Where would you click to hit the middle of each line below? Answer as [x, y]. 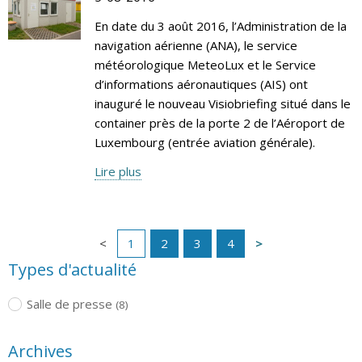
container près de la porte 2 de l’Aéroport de [219, 122]
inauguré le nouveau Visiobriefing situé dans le [222, 103]
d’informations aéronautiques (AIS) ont [201, 84]
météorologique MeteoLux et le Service [205, 64]
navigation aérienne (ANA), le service [196, 45]
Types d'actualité [72, 269]
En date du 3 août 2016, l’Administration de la [220, 25]
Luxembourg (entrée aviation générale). [204, 142]
